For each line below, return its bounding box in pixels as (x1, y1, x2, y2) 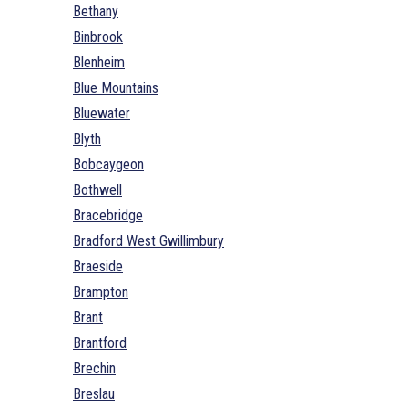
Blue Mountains (73, 78, 158, 97)
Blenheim (73, 53, 125, 71)
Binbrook (73, 27, 123, 46)
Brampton (73, 282, 128, 301)
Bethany (73, 2, 118, 20)
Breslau (73, 384, 115, 403)
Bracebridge (73, 206, 143, 224)
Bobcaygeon (73, 155, 144, 173)
